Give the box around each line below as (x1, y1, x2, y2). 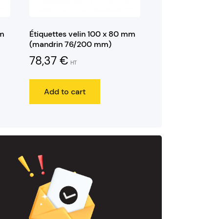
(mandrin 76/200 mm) (29, 39, 111, 50)
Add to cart (44, 86, 86, 97)
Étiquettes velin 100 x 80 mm (29, 29, 135, 40)
